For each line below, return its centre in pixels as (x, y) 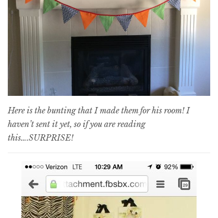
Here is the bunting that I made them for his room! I (99, 111)
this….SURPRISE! (41, 138)
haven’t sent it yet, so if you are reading (77, 124)
